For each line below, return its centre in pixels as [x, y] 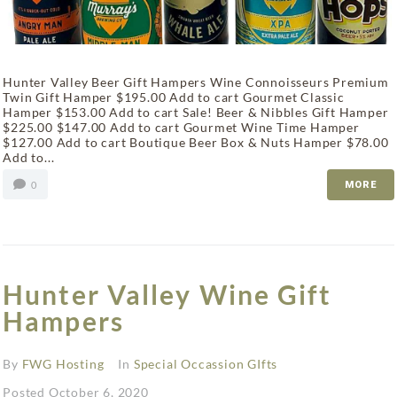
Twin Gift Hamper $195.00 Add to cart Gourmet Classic [174, 97]
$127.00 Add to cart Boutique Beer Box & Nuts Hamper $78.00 [196, 143]
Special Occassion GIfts [206, 364]
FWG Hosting [63, 364]
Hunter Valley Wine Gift [167, 295]
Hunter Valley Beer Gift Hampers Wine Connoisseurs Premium [196, 82]
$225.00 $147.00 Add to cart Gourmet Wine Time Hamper [181, 128]
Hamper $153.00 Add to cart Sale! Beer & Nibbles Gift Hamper [196, 113]
